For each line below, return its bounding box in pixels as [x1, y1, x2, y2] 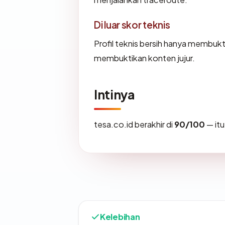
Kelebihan [100, 211, 140, 222]
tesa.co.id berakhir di [94, 119, 174, 130]
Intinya [94, 86, 135, 103]
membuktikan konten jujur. [94, 53, 195, 64]
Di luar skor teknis [94, 19, 170, 31]
